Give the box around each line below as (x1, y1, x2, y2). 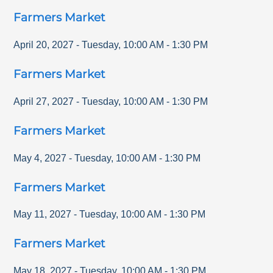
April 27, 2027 (13, 96, 74, 107)
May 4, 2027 (13, 152, 67, 163)
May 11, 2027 (13, 209, 72, 220)
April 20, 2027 (13, 40, 74, 51)
